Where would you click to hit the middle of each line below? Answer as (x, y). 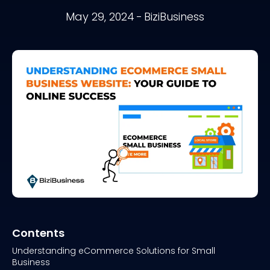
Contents (38, 233)
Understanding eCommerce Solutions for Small (114, 250)
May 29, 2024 (100, 17)
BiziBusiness (174, 17)
